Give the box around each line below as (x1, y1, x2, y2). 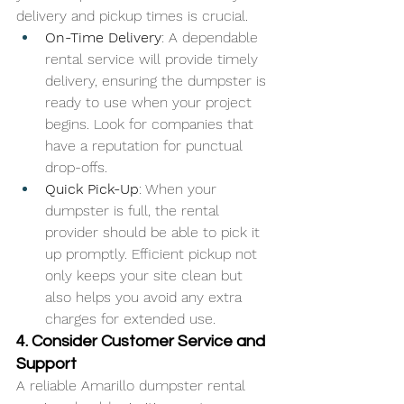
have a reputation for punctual (45, 136, 247, 154)
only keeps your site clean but (45, 266, 247, 284)
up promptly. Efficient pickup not (45, 244, 262, 262)
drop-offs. (45, 158, 107, 176)
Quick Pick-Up (45, 179, 139, 197)
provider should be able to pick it (45, 223, 264, 241)
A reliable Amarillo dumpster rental (16, 376, 250, 394)
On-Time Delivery (45, 28, 161, 46)
